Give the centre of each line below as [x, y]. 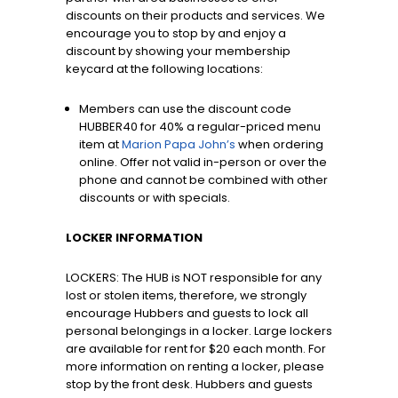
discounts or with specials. [155, 198]
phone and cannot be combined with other [203, 180]
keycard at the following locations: [164, 69]
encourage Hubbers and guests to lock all [187, 314]
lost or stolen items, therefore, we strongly [186, 296]
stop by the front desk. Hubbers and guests [189, 385]
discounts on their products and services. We [195, 16]
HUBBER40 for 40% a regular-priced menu [200, 127]
